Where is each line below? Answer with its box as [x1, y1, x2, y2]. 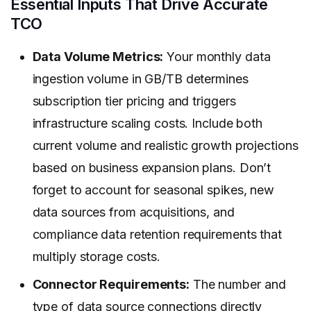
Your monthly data [163, 49, 271, 65]
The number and [190, 277, 286, 292]
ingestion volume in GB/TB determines [32, 72, 249, 87]
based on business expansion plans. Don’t [32, 160, 271, 176]
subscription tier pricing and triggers [32, 94, 236, 109]
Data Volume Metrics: [32, 49, 164, 65]
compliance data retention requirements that [32, 227, 282, 242]
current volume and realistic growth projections [32, 138, 299, 153]
